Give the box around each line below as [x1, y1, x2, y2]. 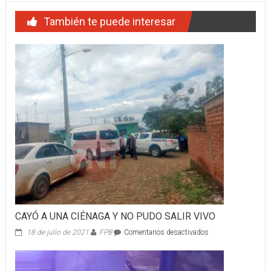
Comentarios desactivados [123, 228, 209, 237]
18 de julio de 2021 [26, 228, 89, 237]
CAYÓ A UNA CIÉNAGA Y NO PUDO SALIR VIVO [15, 211, 215, 223]
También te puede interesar [43, 15, 175, 28]
